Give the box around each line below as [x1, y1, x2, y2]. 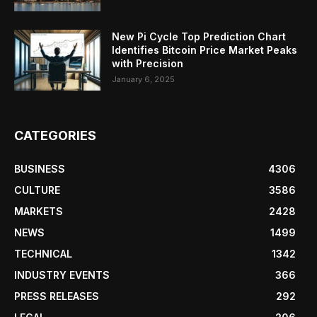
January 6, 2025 [112, 74, 175, 85]
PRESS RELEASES [14, 290, 99, 303]
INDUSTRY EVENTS [14, 269, 110, 282]
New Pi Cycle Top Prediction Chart [112, 30, 287, 43]
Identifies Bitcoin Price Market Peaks [112, 44, 298, 57]
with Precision [112, 57, 184, 70]
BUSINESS [14, 163, 65, 175]
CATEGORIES [14, 128, 96, 144]
